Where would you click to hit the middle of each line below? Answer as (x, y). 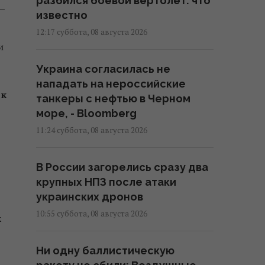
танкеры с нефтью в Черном (113, 98)
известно (62, 15)
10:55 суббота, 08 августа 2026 (92, 213)
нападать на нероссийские (111, 83)
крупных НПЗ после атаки (106, 182)
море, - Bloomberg (86, 113)
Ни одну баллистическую (105, 250)
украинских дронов (90, 196)
